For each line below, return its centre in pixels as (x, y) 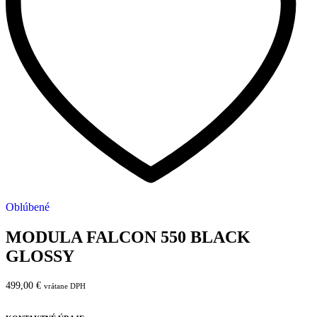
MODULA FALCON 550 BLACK (128, 237)
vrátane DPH (65, 286)
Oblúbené (28, 207)
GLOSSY (40, 257)
